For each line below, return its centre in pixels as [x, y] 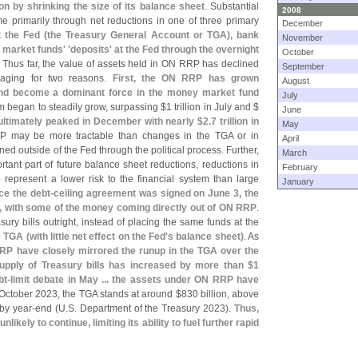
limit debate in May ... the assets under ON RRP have [134, 280]
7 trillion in [235, 121]
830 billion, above [220, 294]
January [298, 181]
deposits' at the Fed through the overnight [165, 50]
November [302, 38]
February [300, 167]
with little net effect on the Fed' [99, 237]
